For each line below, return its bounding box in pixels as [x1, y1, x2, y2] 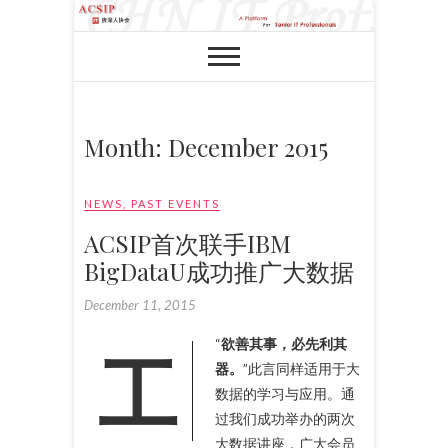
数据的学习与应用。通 [215, 384, 355, 402]
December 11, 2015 [84, 296, 196, 313]
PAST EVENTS [131, 196, 220, 210]
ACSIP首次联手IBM [84, 226, 291, 259]
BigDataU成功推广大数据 [84, 254, 354, 287]
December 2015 [168, 130, 328, 163]
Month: [84, 130, 168, 163]
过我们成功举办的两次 [215, 409, 355, 427]
